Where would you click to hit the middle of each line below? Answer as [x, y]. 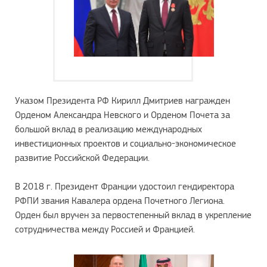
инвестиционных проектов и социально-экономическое [125, 143]
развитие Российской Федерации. [82, 157]
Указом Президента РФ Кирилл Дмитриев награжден [122, 100]
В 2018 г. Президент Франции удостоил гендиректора [125, 186]
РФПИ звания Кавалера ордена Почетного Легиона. [120, 200]
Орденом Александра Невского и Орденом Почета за [122, 114]
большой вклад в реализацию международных [108, 129]
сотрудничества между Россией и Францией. [105, 229]
